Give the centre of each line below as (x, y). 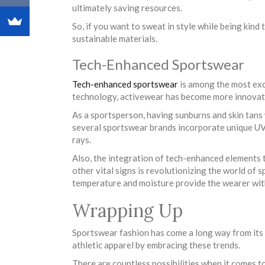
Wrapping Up (127, 210)
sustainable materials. (115, 38)
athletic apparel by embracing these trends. (157, 245)
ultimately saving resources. (127, 7)
